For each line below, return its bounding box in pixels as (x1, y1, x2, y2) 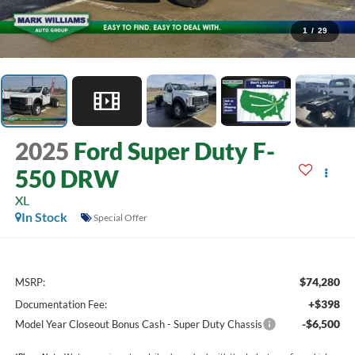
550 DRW (14, 164, 119, 193)
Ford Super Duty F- (73, 136, 275, 166)
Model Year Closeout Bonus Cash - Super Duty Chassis (14, 317, 262, 330)
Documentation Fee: (14, 297, 107, 311)
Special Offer (93, 211, 147, 223)
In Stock (21, 209, 67, 225)
